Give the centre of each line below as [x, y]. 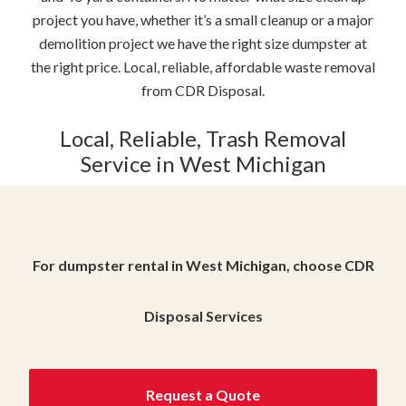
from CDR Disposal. [203, 91]
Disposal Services [203, 316]
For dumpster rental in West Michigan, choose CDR [203, 266]
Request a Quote [203, 395]
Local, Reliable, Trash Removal [203, 139]
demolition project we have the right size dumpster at [203, 43]
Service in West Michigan [203, 164]
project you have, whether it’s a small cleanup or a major [203, 20]
